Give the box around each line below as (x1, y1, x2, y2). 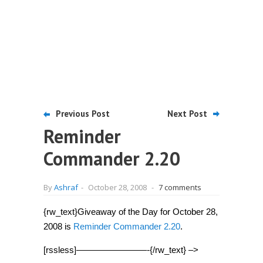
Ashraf (54, 182, 78, 193)
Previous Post (56, 108, 110, 119)
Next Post (167, 108, 207, 119)
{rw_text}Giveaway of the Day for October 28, (43, 207, 218, 217)
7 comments (159, 182, 201, 193)
